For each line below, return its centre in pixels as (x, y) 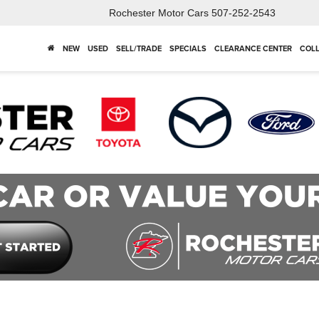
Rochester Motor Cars (159, 13)
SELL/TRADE (138, 49)
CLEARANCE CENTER (253, 49)
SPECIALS (188, 49)
